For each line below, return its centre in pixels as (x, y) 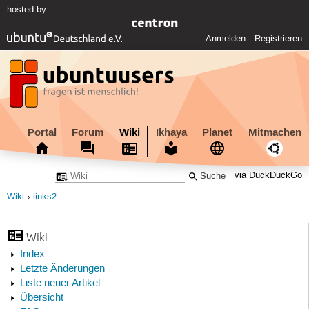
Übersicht (41, 298)
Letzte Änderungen (62, 269)
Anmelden (226, 39)
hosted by (26, 10)
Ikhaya (171, 132)
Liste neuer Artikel (60, 284)
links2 (44, 197)
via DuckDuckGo (269, 176)
